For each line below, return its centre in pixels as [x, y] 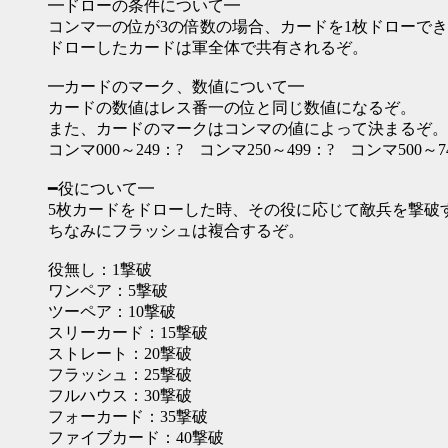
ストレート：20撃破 [120, 353]
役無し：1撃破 [100, 269]
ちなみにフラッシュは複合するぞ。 [176, 230]
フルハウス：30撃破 [120, 395]
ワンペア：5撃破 [108, 290]
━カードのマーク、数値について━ [176, 86]
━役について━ [101, 188]
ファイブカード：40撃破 [136, 437]
